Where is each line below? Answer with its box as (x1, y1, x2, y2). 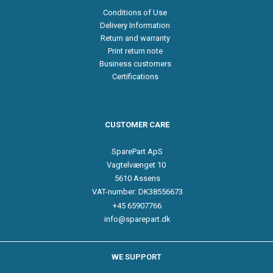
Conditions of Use (103, 7, 168, 17)
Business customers (99, 58, 171, 68)
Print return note (107, 46, 163, 55)
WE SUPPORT (111, 252, 161, 261)
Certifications (112, 71, 158, 81)
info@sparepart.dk (104, 214, 171, 224)
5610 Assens (114, 173, 160, 183)
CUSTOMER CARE (105, 119, 170, 129)
